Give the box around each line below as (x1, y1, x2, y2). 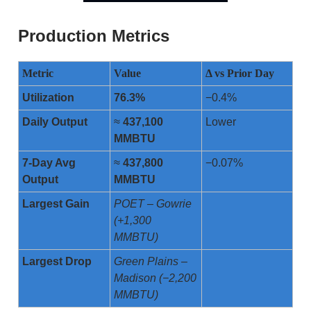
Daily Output (22, 116, 87, 128)
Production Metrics (18, 26, 169, 46)
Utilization (22, 92, 74, 104)
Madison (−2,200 (114, 272, 196, 285)
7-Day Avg (22, 157, 76, 169)
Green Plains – (114, 255, 187, 268)
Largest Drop (22, 255, 92, 268)
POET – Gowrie (114, 198, 192, 210)
